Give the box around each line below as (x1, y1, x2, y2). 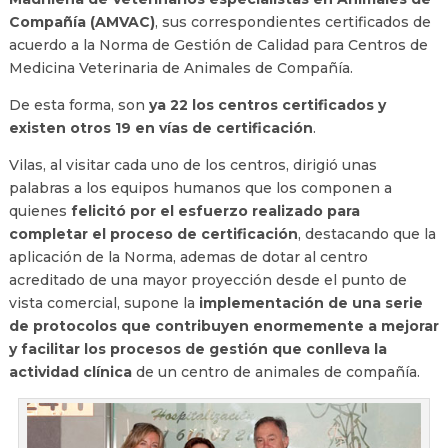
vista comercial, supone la (8, 293, 195, 312)
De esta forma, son (8, 95, 149, 114)
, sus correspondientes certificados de (154, 12, 431, 31)
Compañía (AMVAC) (8, 12, 155, 31)
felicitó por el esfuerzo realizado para (66, 201, 360, 220)
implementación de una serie (194, 293, 423, 312)
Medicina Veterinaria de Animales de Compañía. (8, 58, 353, 77)
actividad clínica (8, 362, 132, 381)
